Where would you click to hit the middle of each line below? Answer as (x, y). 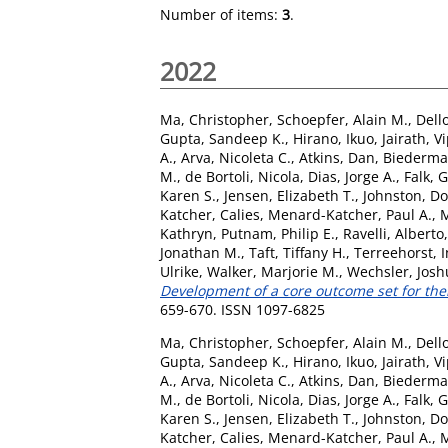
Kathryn (186, 233)
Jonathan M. (200, 252)
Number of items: (221, 14)
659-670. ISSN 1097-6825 (242, 309)
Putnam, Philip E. (278, 233)
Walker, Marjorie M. (273, 271)
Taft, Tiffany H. (297, 252)
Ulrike (179, 271)
